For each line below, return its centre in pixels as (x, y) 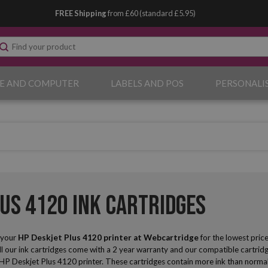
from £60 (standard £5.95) (152, 13)
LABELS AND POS (147, 83)
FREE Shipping (82, 13)
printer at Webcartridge (151, 237)
